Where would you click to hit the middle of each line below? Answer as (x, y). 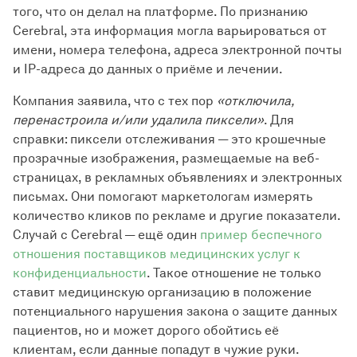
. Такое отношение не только (234, 273)
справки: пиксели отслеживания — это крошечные (169, 139)
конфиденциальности (80, 273)
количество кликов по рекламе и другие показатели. (177, 216)
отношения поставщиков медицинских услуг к (157, 254)
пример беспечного (261, 235)
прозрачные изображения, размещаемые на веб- (166, 158)
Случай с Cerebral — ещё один (106, 235)
